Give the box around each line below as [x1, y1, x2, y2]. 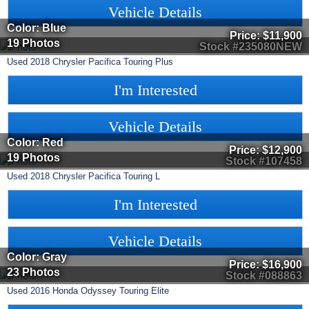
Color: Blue [7, 21, 66, 34]
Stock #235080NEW [199, 41, 302, 53]
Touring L [123, 171, 160, 182]
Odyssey [81, 286, 117, 297]
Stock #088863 [226, 270, 302, 282]
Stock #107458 [226, 155, 302, 168]
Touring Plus [123, 57, 173, 68]
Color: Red [7, 136, 63, 148]
